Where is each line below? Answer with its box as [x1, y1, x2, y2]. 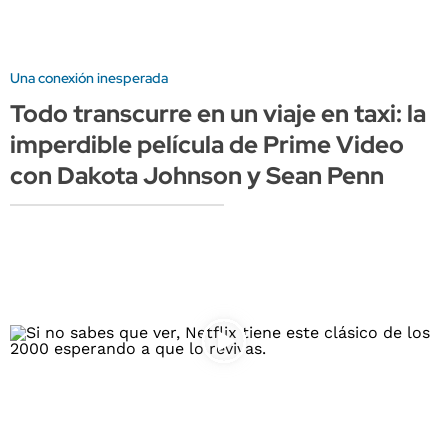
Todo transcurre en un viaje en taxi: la [10, 98, 426, 130]
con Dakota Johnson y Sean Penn [10, 160, 384, 192]
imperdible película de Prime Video [10, 129, 404, 161]
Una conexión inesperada [10, 69, 168, 88]
